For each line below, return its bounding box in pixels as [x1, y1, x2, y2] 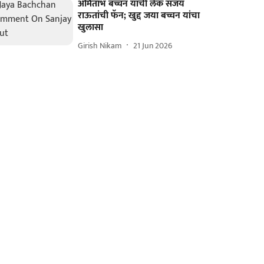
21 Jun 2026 [133, 38, 173, 52]
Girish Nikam [78, 38, 123, 52]
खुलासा [78, 19, 104, 36]
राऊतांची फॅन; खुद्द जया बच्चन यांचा [78, 8, 200, 24]
